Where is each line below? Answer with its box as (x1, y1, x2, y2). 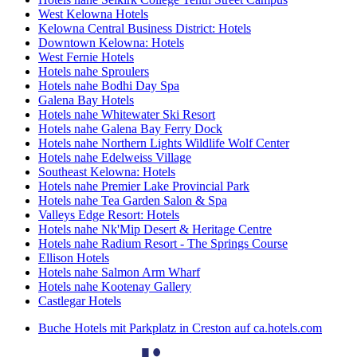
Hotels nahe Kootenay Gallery (38, 280, 191, 294)
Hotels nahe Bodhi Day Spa (38, 79, 179, 93)
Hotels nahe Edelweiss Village (38, 151, 191, 165)
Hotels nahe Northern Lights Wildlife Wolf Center (38, 136, 289, 151)
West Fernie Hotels (38, 50, 134, 65)
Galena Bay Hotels (38, 93, 134, 108)
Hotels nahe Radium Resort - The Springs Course (38, 237, 288, 251)
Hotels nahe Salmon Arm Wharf (38, 265, 200, 280)
